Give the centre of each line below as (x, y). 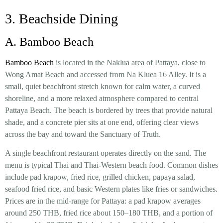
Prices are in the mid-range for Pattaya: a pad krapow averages (103, 201)
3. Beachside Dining (61, 18)
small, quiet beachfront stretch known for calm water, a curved (103, 86)
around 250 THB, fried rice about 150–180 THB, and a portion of (109, 213)
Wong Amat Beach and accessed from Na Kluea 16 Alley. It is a (106, 74)
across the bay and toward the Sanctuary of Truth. (83, 134)
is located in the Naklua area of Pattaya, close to (130, 62)
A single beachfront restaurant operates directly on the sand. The (106, 153)
